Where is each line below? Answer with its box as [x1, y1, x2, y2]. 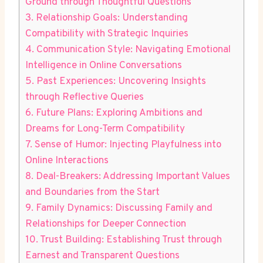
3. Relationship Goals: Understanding [25, 11, 188, 25]
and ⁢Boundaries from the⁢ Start [25, 186, 160, 199]
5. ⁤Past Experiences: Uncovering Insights [25, 75, 206, 88]
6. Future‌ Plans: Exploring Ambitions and [25, 106, 203, 120]
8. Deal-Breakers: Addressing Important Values [25, 170, 230, 183]
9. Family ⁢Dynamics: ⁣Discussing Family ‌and [25, 201, 213, 215]
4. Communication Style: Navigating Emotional [25, 43, 231, 56]
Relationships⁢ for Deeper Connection [25, 217, 186, 231]
